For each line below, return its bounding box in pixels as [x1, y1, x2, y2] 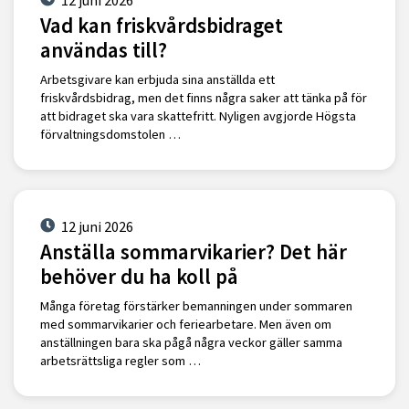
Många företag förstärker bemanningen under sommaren [39, 298, 352, 315]
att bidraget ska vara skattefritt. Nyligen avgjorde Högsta [39, 108, 356, 125]
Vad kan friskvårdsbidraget [39, 12, 283, 39]
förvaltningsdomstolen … [39, 126, 181, 143]
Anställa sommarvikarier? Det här [39, 238, 347, 266]
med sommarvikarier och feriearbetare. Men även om [39, 316, 331, 333]
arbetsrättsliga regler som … [39, 352, 201, 370]
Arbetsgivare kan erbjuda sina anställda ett [39, 71, 275, 89]
